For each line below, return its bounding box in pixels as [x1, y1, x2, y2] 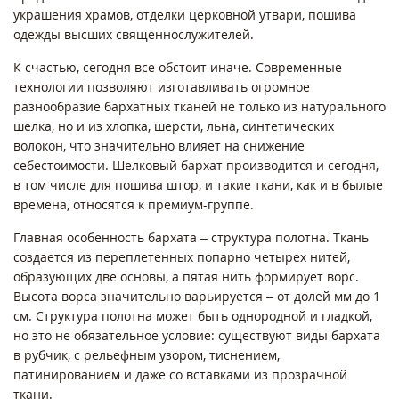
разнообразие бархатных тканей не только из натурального [13, 97, 386, 115]
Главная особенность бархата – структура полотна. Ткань [13, 228, 369, 246]
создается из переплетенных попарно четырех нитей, [13, 248, 350, 265]
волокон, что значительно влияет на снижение [13, 136, 305, 154]
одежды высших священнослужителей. [13, 25, 261, 43]
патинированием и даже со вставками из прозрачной [13, 365, 347, 383]
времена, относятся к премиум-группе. [13, 195, 257, 213]
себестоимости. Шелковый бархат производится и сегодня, [13, 156, 379, 174]
